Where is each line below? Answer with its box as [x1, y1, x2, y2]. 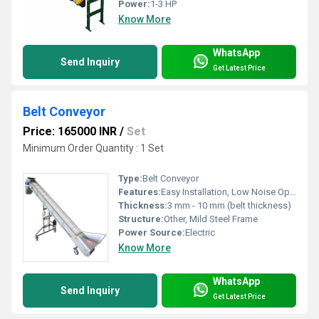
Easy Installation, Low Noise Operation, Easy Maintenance [161, 187, 290, 198]
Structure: [118, 214, 164, 225]
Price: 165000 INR [23, 125, 117, 139]
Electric [185, 227, 215, 239]
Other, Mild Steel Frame [164, 214, 258, 225]
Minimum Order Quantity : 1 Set [23, 142, 164, 155]
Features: [118, 187, 161, 198]
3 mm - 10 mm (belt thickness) [167, 200, 291, 211]
